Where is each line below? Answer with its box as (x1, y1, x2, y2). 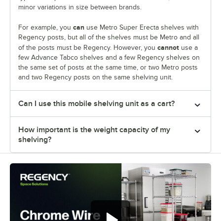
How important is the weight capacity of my (18, 125, 170, 135)
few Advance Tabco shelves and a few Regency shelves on (18, 54, 200, 62)
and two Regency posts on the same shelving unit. (18, 74, 173, 81)
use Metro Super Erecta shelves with (84, 24, 199, 32)
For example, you (18, 24, 73, 32)
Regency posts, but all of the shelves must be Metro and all (18, 34, 199, 41)
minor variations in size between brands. (18, 3, 142, 11)
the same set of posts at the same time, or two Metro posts (18, 64, 198, 72)
